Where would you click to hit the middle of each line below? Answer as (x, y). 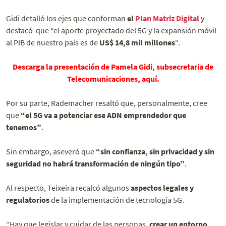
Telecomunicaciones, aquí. (113, 79)
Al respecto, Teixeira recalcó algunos (68, 188)
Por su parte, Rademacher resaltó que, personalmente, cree (107, 103)
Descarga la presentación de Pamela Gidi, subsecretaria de (113, 67)
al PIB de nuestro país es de (53, 43)
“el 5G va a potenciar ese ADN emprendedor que (103, 115)
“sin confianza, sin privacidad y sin (155, 152)
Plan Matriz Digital (167, 18)
